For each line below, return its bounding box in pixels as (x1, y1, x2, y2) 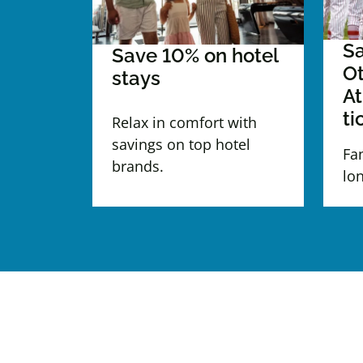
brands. (112, 156, 164, 177)
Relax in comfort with (112, 113, 257, 133)
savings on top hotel (112, 135, 250, 155)
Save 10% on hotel (112, 43, 278, 67)
